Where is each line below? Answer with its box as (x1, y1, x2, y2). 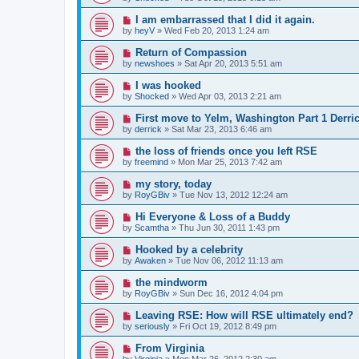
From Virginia (135, 341, 204, 354)
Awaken (135, 255, 166, 265)
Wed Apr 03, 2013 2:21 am (179, 91, 281, 101)
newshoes (135, 58, 175, 68)
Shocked (135, 91, 169, 101)
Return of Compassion (135, 46, 247, 58)
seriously (135, 321, 170, 331)
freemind (135, 156, 168, 167)
